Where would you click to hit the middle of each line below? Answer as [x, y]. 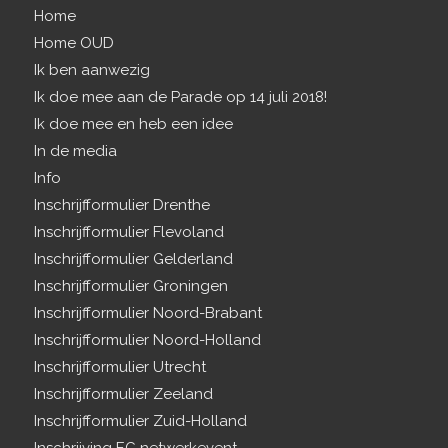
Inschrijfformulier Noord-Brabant [147, 313]
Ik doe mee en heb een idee [133, 124]
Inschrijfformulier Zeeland [123, 394]
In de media [75, 151]
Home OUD [73, 43]
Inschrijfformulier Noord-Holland [147, 340]
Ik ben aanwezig [91, 70]
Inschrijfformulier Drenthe [121, 205]
